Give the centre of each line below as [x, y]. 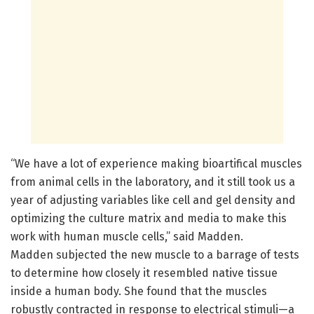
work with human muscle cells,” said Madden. [127, 237]
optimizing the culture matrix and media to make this [149, 219]
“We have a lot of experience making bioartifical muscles [156, 164]
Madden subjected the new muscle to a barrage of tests [155, 255]
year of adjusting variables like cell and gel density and [153, 200]
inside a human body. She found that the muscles [139, 292]
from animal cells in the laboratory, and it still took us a [153, 182]
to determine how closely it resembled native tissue [144, 273]
